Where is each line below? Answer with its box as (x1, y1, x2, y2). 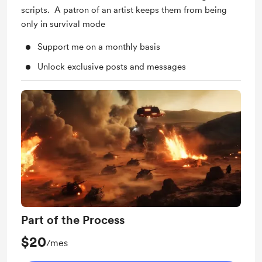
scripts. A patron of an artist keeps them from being (21, 5, 227, 15)
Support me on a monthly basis (37, 42, 160, 52)
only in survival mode (21, 19, 108, 29)
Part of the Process (21, 213, 125, 227)
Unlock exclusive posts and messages (37, 61, 186, 72)
